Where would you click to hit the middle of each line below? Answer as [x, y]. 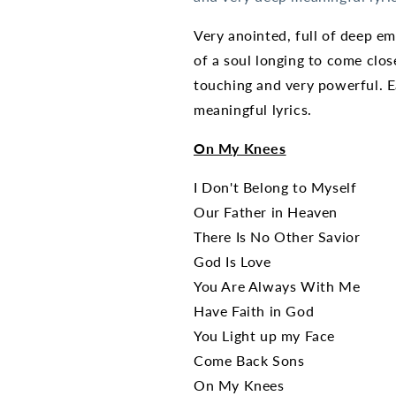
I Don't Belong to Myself [275, 187]
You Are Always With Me [277, 286]
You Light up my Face [264, 335]
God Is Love [232, 261]
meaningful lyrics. [253, 109]
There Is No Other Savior [277, 236]
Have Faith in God [254, 311]
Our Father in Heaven [266, 212]
